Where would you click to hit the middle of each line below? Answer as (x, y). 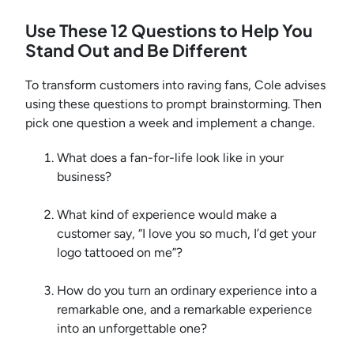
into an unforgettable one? (132, 329)
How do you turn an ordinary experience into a (187, 291)
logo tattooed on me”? (120, 253)
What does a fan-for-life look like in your (170, 158)
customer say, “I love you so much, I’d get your (186, 234)
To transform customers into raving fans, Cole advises (175, 85)
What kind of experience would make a (167, 215)
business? (84, 177)
